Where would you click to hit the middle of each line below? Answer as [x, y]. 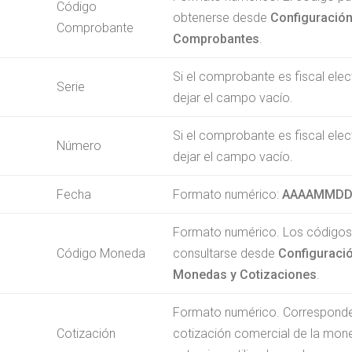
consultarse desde [225, 253]
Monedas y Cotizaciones [244, 274]
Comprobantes [216, 38]
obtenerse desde [221, 17]
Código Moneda [101, 253]
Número [79, 145]
